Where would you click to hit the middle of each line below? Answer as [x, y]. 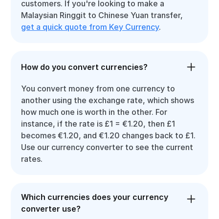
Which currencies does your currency [95, 197]
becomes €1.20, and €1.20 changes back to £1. [109, 135]
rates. [32, 159]
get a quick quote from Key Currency [90, 27]
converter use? [51, 209]
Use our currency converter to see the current [107, 147]
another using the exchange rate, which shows [108, 100]
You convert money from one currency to [98, 88]
